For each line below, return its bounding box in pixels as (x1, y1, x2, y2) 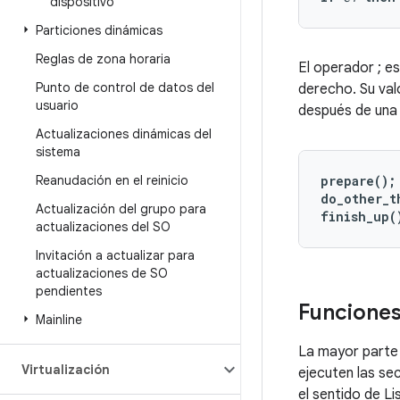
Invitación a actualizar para (36, 247, 195, 263)
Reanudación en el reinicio (36, 172, 188, 188)
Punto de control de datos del (36, 79, 214, 96)
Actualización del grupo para (36, 201, 206, 217)
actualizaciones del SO (36, 219, 171, 235)
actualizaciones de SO (36, 265, 168, 281)
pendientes (36, 283, 102, 299)
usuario (36, 97, 79, 113)
